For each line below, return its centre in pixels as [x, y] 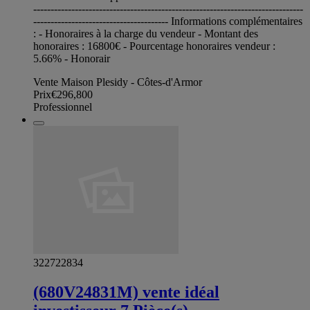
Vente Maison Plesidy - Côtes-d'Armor [118, 82]
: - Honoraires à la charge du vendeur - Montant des [146, 33]
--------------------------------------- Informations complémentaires [168, 21]
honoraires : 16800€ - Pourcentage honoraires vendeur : [154, 46]
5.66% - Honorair [72, 58]
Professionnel [63, 107]
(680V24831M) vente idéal [126, 292]
